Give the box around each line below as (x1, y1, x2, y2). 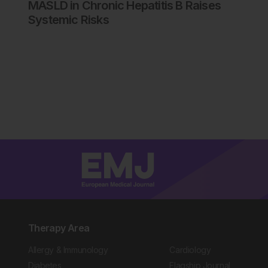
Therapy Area (28, 222, 90, 234)
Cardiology (169, 245, 211, 255)
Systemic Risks (28, 12, 109, 27)
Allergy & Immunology (28, 245, 108, 255)
